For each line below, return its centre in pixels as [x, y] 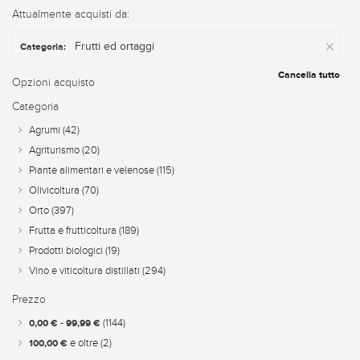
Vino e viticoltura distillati [86, 271]
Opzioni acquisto [53, 82]
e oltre [84, 343]
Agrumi [46, 130]
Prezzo [29, 299]
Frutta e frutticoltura [74, 231]
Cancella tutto [309, 75]
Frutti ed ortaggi [115, 46]
